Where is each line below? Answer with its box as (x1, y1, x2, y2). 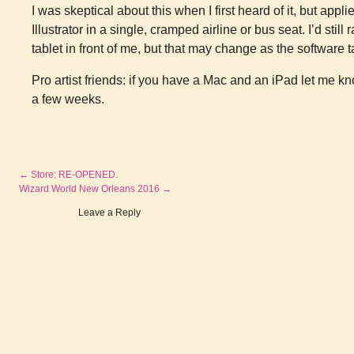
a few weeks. (32, 92, 104, 107)
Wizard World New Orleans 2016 (19, 183, 162, 195)
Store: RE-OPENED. (28, 169, 118, 181)
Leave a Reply (78, 207, 141, 219)
